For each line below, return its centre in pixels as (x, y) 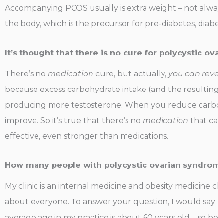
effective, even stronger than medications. (87, 136)
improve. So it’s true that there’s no (74, 120)
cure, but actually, (131, 73)
